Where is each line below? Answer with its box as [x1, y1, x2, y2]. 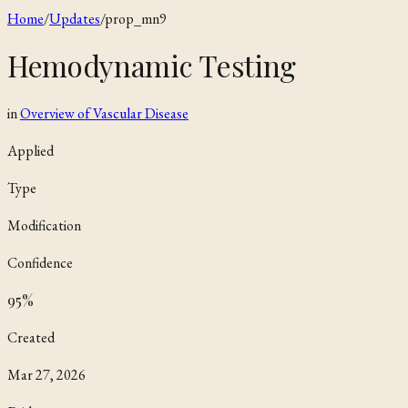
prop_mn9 [105, 9, 167, 28]
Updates [49, 9, 100, 28]
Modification [7, 215, 81, 235]
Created [7, 327, 55, 347]
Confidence [7, 252, 73, 272]
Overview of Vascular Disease [20, 103, 189, 123]
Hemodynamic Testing [7, 46, 296, 86]
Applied [7, 140, 54, 160]
